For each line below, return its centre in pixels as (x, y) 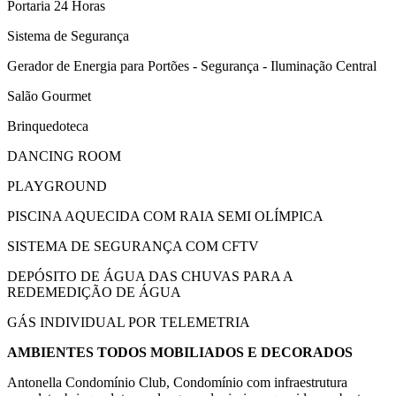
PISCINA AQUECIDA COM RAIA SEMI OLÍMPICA (165, 216)
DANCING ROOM (64, 156)
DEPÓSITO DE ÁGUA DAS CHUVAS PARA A (150, 276)
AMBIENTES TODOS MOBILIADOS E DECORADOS (180, 352)
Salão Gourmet (49, 96)
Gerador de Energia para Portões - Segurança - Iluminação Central (192, 66)
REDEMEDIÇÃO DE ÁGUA (94, 292)
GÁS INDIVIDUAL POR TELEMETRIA (129, 322)
